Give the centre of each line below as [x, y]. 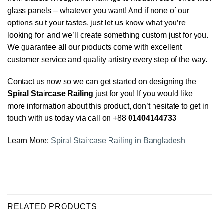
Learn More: [29, 141]
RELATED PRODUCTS [52, 206]
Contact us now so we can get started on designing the [102, 82]
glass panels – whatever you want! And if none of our [98, 10]
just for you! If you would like [143, 94]
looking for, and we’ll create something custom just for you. [108, 35]
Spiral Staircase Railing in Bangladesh [118, 141]
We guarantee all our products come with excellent [95, 47]
